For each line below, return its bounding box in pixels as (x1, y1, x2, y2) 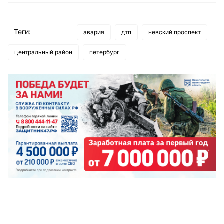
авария (83, 28, 104, 36)
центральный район (14, 48, 72, 56)
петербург (89, 48, 120, 56)
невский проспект (148, 28, 201, 36)
